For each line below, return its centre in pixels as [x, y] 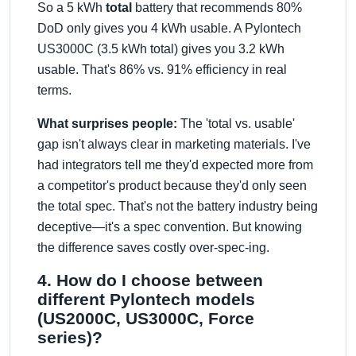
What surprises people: [107, 124]
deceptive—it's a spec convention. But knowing [170, 227]
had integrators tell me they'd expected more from [175, 165]
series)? [70, 337]
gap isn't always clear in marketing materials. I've [174, 144]
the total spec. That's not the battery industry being [178, 206]
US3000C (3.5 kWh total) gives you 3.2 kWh [161, 49]
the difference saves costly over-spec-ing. [153, 248]
